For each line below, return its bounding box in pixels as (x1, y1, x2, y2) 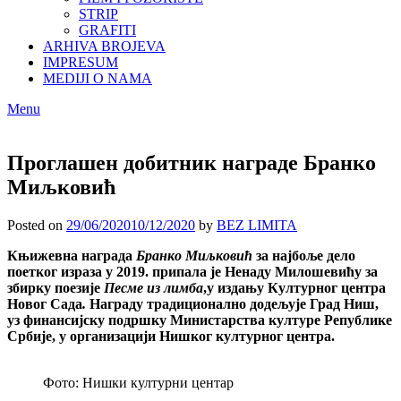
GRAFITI (79, 22, 136, 38)
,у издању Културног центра (203, 279, 386, 295)
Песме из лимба (104, 279, 203, 295)
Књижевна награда (7, 247, 136, 263)
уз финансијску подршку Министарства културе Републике (7, 311, 392, 328)
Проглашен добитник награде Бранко (7, 150, 376, 175)
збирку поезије (7, 279, 104, 295)
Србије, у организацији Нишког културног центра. (7, 328, 335, 344)
